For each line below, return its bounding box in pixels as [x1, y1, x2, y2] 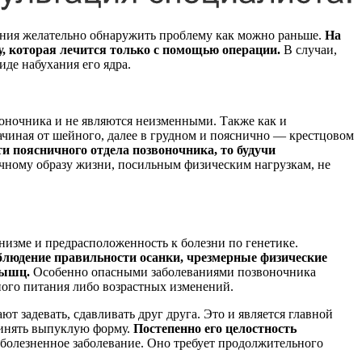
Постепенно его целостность [133, 321, 297, 335]
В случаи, [280, 43, 337, 57]
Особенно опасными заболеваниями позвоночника [30, 264, 316, 279]
